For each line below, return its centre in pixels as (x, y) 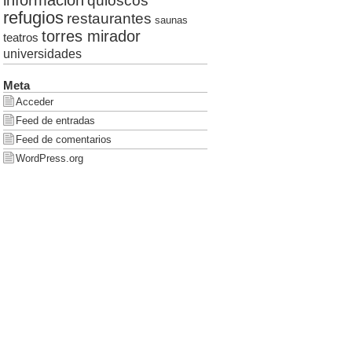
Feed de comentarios (63, 139)
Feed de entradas (55, 120)
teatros (20, 37)
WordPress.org (49, 158)
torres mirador (91, 36)
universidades (42, 53)
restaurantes (109, 18)
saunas (171, 20)
